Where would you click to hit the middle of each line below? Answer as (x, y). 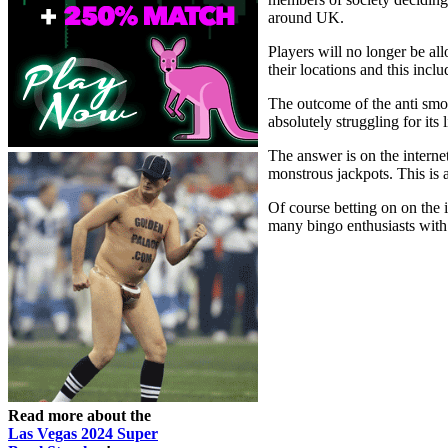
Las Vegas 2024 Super (83, 434)
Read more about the (79, 416)
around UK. (306, 18)
